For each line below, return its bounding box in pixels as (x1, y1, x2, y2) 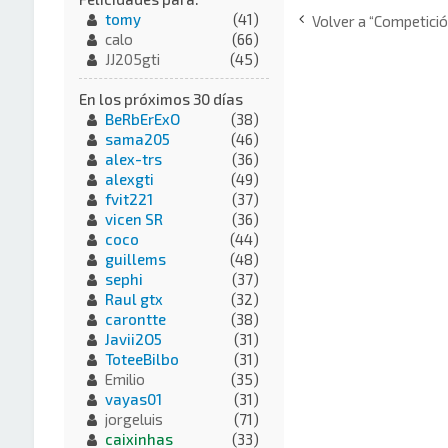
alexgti (104, 170, 154, 189)
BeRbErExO (104, 110, 180, 129)
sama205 (104, 130, 170, 149)
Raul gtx (104, 290, 163, 309)
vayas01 (104, 390, 162, 409)
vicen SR (104, 210, 163, 229)
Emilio (104, 370, 145, 389)
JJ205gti (104, 50, 160, 69)
